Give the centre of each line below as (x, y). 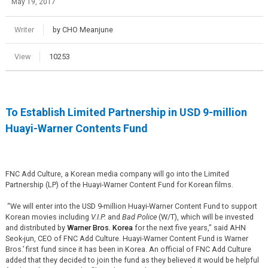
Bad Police (139, 217)
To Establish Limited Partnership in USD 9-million (126, 112)
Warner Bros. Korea (100, 227)
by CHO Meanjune (83, 29)
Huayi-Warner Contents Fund (76, 128)
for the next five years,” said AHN (189, 227)
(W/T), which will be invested (205, 217)
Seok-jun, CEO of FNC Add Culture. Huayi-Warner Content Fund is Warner (127, 238)
